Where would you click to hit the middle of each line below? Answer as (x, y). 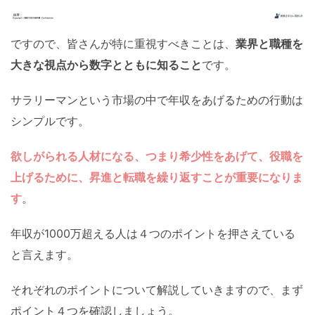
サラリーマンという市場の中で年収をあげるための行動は (157, 100)
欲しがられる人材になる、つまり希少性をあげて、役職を (157, 156)
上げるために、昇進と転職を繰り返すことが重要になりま (157, 177)
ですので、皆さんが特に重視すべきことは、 (123, 44)
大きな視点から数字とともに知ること (106, 65)
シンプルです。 (50, 121)
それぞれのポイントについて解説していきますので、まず (157, 290)
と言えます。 (44, 255)
